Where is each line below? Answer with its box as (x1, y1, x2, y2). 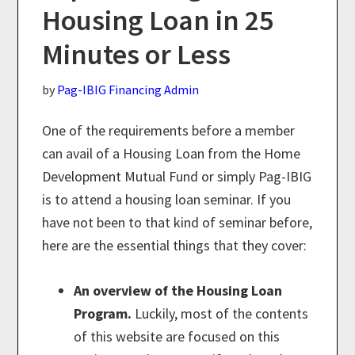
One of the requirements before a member (42, 121, 296, 140)
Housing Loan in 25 (42, 2, 274, 39)
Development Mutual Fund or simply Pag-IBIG (42, 167, 312, 186)
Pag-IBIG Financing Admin (57, 82, 200, 98)
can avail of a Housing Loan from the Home (42, 144, 301, 163)
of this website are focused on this (74, 327, 281, 346)
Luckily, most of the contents (132, 304, 309, 323)
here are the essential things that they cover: (42, 236, 307, 255)
